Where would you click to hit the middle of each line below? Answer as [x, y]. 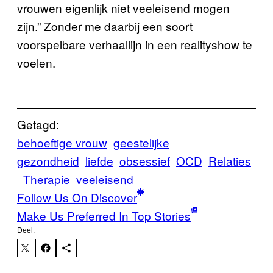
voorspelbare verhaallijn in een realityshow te [135, 44]
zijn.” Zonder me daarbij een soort [105, 26]
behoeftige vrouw [62, 142]
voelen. [36, 62]
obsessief [145, 160]
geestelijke [141, 142]
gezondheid [48, 160]
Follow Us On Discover [77, 197]
